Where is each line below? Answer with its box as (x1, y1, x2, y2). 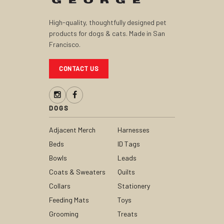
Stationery (117, 181, 150, 190)
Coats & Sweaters (49, 167, 105, 176)
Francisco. (49, 40, 80, 49)
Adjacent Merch (49, 125, 95, 134)
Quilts (117, 167, 135, 176)
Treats (117, 209, 137, 218)
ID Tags (117, 139, 140, 148)
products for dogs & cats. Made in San (49, 29, 165, 38)
